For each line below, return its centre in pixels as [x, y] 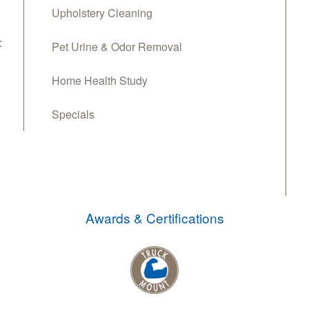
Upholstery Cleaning [102, 12]
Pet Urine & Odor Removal [117, 46]
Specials [73, 114]
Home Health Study [100, 80]
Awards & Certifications [154, 217]
